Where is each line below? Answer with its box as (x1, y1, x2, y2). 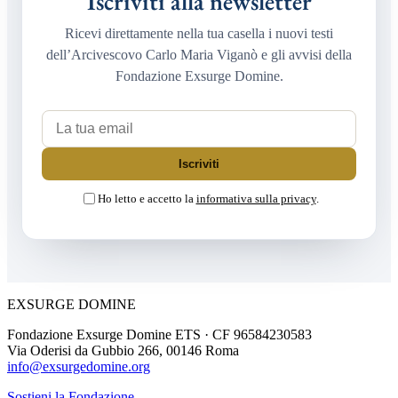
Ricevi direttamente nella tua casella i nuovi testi (65, 26, 333, 42)
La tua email (41, 108, 111, 124)
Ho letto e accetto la (97, 191, 196, 205)
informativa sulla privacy (195, 191, 316, 205)
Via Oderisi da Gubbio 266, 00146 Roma (7, 343, 239, 359)
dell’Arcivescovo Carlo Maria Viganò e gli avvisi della (46, 47, 352, 63)
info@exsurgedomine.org (7, 359, 150, 375)
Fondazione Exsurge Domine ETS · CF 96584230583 (7, 327, 312, 343)
